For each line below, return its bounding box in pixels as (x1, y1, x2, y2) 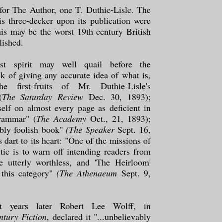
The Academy (36, 112, 86, 124)
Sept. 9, (117, 166, 151, 179)
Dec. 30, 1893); (83, 90, 151, 103)
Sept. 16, (114, 123, 151, 135)
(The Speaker (66, 123, 114, 135)
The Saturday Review (1, 90, 84, 103)
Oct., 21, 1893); (86, 112, 151, 124)
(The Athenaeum (56, 166, 117, 179)
